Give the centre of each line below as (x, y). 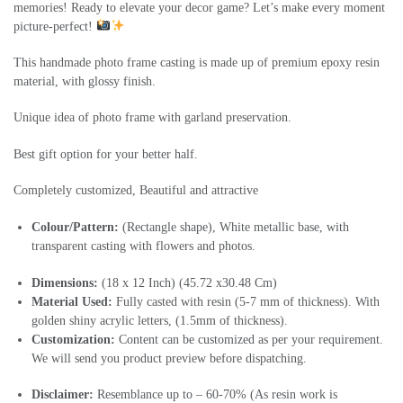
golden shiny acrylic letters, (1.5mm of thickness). (160, 320)
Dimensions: (65, 282)
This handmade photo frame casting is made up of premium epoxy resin (197, 63)
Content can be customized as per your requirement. (249, 339)
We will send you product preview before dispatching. (169, 358)
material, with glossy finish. (85, 82)
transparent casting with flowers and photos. (143, 246)
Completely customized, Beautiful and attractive (136, 191)
